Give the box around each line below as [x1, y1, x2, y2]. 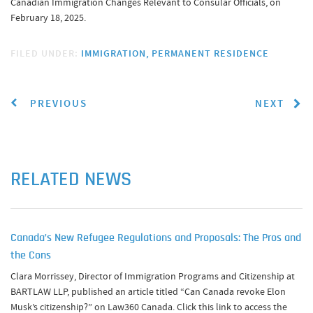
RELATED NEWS [10, 170, 131, 190]
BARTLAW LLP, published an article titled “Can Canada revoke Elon [10, 285, 286, 298]
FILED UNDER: [10, 47, 81, 60]
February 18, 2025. [10, 11, 86, 24]
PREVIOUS [27, 96, 87, 110]
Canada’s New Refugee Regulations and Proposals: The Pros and [10, 233, 301, 244]
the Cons [10, 250, 51, 261]
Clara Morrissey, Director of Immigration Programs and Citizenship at [10, 270, 295, 282]
